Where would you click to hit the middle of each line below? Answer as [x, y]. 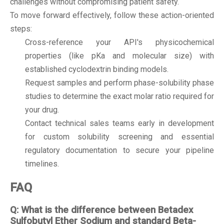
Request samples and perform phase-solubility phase [119, 83]
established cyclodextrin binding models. [97, 69]
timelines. [42, 164]
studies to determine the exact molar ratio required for [119, 96]
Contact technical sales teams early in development [119, 123]
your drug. [42, 110]
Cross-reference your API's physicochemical [119, 42]
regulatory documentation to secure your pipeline [119, 150]
